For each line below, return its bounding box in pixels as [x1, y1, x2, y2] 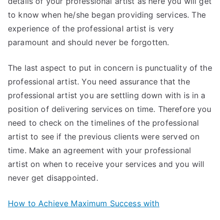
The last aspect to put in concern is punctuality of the [8, 62, 212, 73]
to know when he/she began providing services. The [8, 9, 206, 20]
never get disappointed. [8, 172, 98, 183]
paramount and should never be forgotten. [8, 37, 169, 47]
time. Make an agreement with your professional [8, 145, 192, 155]
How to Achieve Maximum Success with [8, 198, 160, 208]
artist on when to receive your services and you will [8, 159, 205, 169]
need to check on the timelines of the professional [8, 117, 199, 128]
